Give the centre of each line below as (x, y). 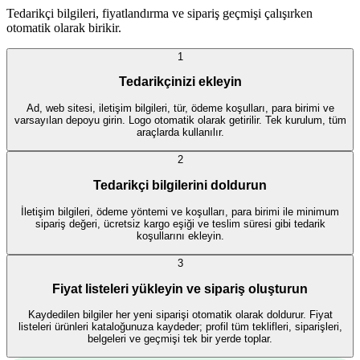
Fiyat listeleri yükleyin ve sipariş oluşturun (180, 288)
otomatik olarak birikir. (64, 27)
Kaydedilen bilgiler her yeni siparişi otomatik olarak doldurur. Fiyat (180, 315)
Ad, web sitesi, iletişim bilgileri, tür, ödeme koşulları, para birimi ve (180, 108)
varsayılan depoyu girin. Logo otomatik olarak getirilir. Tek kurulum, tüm (180, 121)
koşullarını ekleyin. (180, 235)
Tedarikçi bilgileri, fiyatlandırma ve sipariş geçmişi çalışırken (160, 13)
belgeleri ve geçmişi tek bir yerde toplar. (180, 339)
